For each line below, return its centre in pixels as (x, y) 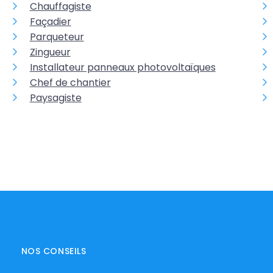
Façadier (50, 22)
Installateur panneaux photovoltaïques (122, 67)
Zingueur (50, 52)
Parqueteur (57, 37)
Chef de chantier (70, 83)
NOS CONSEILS (54, 251)
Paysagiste (55, 98)
